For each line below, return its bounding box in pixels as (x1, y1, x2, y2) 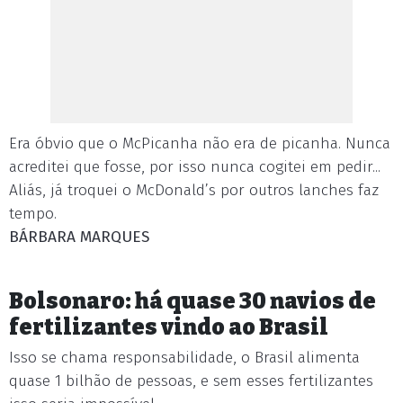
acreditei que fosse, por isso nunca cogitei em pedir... (9, 157, 381, 176)
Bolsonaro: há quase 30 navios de (9, 288, 376, 314)
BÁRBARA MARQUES (9, 228, 149, 246)
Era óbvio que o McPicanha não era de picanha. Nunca (9, 134, 390, 153)
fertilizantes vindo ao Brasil (9, 314, 328, 340)
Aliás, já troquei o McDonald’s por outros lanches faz (9, 181, 379, 200)
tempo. (9, 204, 57, 223)
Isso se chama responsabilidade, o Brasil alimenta (9, 348, 360, 367)
